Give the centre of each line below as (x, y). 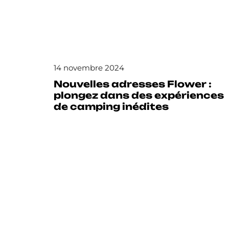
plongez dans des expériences (139, 95)
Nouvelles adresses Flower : (132, 84)
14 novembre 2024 (89, 68)
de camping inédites (111, 107)
